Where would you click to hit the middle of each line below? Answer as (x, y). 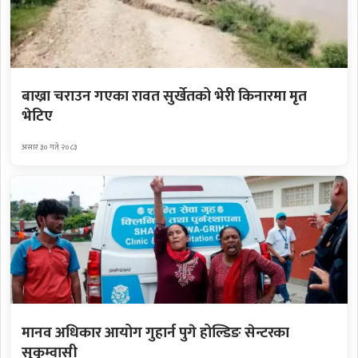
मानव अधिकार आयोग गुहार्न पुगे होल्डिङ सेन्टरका (155, 332)
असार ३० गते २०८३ (49, 147)
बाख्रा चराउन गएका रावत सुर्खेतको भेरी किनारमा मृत (164, 97)
